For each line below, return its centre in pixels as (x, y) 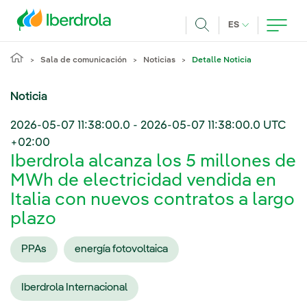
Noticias (159, 60)
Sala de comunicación (84, 60)
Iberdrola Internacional (74, 287)
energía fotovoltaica (121, 249)
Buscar (219, 41)
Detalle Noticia (222, 60)
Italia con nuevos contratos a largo (152, 200)
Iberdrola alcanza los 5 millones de (153, 162)
